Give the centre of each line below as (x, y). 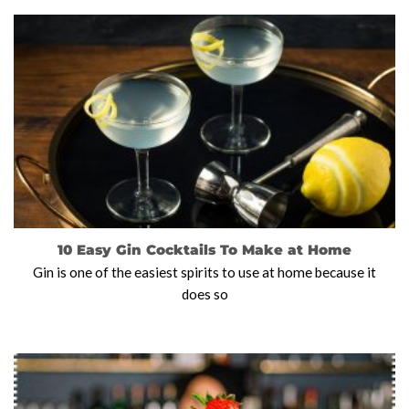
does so (204, 294)
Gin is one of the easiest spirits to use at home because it (204, 272)
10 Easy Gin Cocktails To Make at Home (204, 249)
